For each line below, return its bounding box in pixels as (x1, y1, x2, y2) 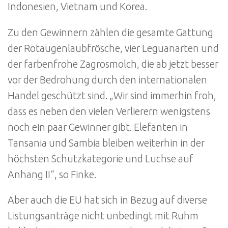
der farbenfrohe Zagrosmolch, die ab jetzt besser (8, 58, 218, 70)
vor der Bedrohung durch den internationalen (8, 74, 207, 85)
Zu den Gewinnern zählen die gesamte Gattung (8, 26, 213, 38)
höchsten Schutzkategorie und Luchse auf (8, 153, 193, 164)
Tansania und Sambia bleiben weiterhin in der (8, 137, 205, 149)
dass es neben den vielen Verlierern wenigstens (8, 105, 210, 117)
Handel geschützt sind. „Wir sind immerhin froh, (8, 90, 216, 101)
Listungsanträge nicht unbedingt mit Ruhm (8, 210, 198, 222)
